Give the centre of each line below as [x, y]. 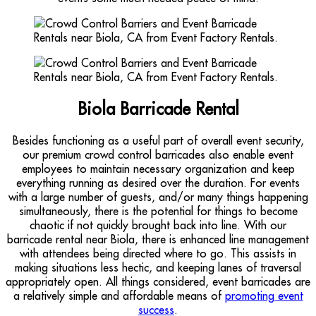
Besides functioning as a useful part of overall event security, [158, 140]
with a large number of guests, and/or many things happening [158, 196]
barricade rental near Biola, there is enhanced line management [158, 239]
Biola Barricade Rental [158, 108]
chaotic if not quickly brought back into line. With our [158, 225]
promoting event [264, 295]
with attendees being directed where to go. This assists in [158, 253]
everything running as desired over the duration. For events [158, 182]
